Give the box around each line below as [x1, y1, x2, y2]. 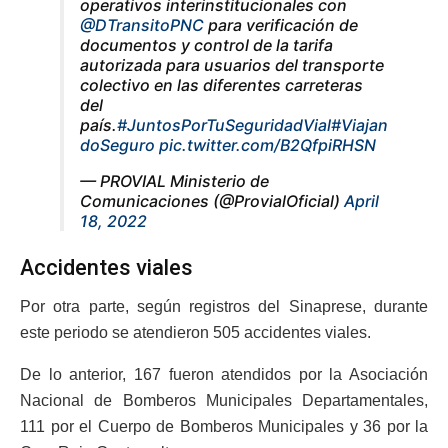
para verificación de [204, 15, 358, 36]
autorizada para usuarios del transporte [80, 55, 384, 76]
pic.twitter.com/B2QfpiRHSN [159, 135, 376, 156]
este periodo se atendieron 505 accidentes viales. [20, 323, 371, 341]
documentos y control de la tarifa [80, 35, 333, 56]
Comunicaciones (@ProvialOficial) [80, 191, 344, 212]
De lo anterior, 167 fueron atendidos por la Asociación [20, 365, 428, 383]
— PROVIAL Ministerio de [80, 171, 269, 192]
